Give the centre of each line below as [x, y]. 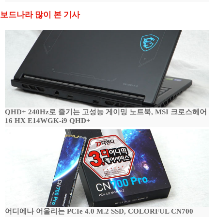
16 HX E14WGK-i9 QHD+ [48, 121]
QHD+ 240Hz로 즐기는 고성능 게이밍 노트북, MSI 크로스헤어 [106, 112]
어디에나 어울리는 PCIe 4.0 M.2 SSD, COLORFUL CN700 [99, 211]
